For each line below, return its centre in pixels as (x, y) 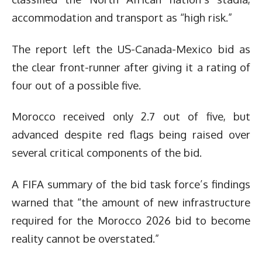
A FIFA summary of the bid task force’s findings (131, 184)
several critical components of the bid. (107, 152)
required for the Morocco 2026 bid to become (131, 220)
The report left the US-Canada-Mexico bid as (131, 49)
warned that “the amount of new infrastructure (131, 202)
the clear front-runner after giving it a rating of (131, 67)
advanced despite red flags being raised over (131, 134)
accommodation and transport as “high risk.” (122, 17)
